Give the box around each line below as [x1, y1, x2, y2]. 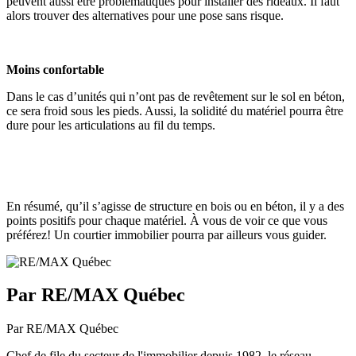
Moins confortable [6, 62, 104, 76]
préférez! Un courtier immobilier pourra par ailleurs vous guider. [6, 227, 327, 242]
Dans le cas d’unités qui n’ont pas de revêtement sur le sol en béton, [6, 89, 345, 103]
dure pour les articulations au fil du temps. [6, 118, 215, 132]
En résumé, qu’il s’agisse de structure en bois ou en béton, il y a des [6, 199, 344, 213]
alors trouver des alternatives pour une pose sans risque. [6, 8, 284, 22]
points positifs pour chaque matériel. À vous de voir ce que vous [6, 213, 327, 227]
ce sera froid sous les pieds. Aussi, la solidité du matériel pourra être [6, 103, 343, 118]
